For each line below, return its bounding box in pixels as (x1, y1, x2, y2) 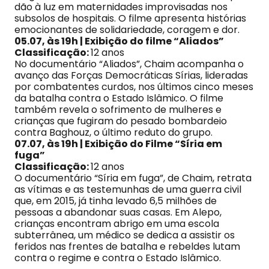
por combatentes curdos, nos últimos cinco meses (14, 80, 253, 94)
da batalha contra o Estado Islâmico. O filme (14, 91, 223, 105)
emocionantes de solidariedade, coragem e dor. (14, 23, 242, 37)
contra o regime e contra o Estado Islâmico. (14, 251, 223, 265)
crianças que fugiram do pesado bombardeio (14, 114, 227, 128)
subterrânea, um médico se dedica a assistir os (14, 228, 235, 242)
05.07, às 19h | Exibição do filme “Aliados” (14, 34, 226, 48)
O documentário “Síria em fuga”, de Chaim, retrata (14, 171, 252, 185)
